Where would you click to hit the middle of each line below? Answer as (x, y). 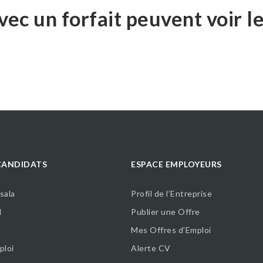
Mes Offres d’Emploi (171, 230)
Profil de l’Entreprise (172, 193)
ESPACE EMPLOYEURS (176, 164)
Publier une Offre (166, 211)
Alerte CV (151, 248)
